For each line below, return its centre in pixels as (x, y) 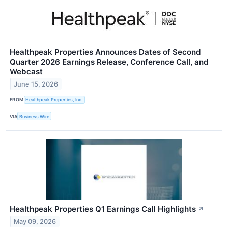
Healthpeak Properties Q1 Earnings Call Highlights (103, 209)
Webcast (26, 71)
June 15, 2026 (36, 84)
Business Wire (35, 116)
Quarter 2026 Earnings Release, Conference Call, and (109, 62)
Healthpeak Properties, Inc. (54, 100)
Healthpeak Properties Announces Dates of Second (105, 52)
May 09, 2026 (35, 222)
